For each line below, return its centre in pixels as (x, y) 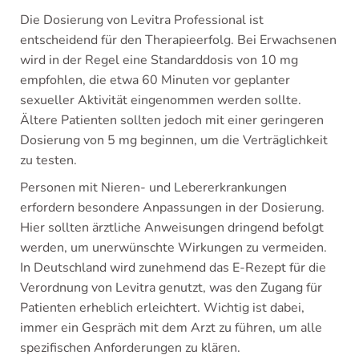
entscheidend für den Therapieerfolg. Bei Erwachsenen (178, 40)
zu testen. (48, 160)
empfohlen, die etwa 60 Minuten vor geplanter (155, 80)
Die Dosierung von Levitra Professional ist (142, 20)
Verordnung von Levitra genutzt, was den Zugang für (171, 287)
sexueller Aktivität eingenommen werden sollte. (161, 100)
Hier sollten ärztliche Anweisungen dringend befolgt (172, 227)
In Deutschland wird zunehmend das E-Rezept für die (173, 267)
